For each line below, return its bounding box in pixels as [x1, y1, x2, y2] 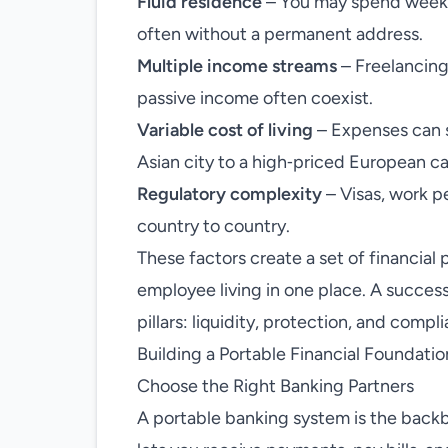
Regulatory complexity [137, 183, 322, 205]
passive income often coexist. [137, 87, 373, 109]
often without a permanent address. [137, 23, 423, 45]
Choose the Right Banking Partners [137, 375, 414, 397]
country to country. [137, 215, 290, 237]
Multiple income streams [137, 55, 337, 77]
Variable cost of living [137, 119, 313, 141]
